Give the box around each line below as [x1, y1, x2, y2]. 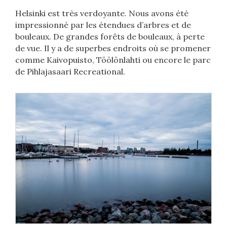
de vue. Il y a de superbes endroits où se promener [15, 43, 211, 53]
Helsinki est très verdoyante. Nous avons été [15, 8, 188, 18]
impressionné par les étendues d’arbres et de [15, 19, 191, 30]
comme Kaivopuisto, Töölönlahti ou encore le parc [15, 54, 211, 65]
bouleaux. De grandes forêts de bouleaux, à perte [15, 31, 205, 42]
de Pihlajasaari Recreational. [15, 66, 125, 77]
